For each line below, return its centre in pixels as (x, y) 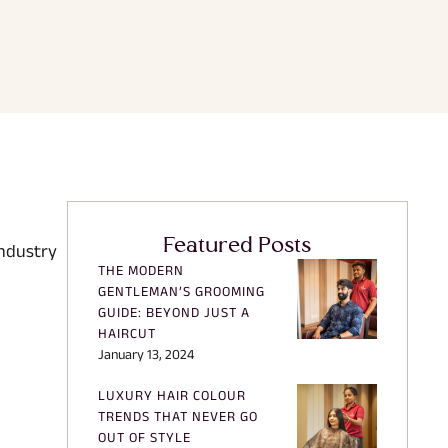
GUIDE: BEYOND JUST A (173, 311)
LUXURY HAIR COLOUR (171, 394)
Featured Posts (237, 245)
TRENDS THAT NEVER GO (177, 415)
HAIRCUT (126, 332)
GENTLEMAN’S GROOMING (181, 290)
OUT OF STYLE (144, 436)
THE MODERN (140, 269)
